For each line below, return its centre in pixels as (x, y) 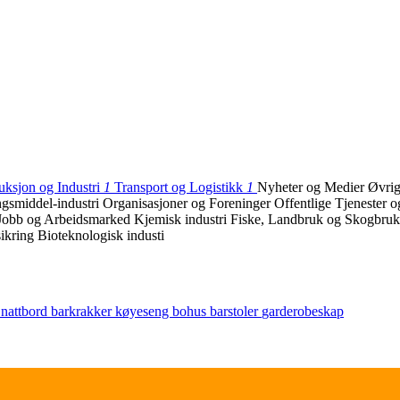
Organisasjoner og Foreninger (188, 204)
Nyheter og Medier (312, 187)
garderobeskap (303, 311)
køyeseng (144, 311)
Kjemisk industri (182, 220)
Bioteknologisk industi (101, 236)
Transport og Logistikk (180, 187)
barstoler (236, 311)
